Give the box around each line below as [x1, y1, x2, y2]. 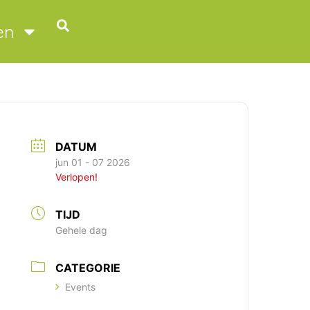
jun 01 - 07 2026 [55, 156, 131, 168]
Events [65, 280, 96, 293]
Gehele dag [55, 224, 108, 236]
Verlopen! [55, 170, 98, 183]
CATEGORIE [55, 260, 121, 275]
